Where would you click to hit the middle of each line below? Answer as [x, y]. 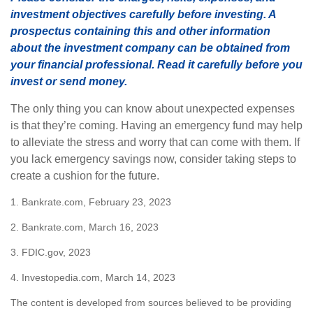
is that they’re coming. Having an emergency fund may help [156, 125]
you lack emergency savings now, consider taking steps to [153, 159]
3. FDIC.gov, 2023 [51, 252]
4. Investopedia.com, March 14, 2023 [93, 277]
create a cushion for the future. [85, 176]
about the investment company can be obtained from [150, 48]
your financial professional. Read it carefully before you [156, 65]
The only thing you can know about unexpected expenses [153, 109]
